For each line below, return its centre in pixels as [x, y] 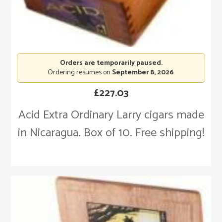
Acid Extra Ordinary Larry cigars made [111, 115]
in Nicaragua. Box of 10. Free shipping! [111, 133]
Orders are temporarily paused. [111, 63]
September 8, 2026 [143, 72]
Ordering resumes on [80, 72]
